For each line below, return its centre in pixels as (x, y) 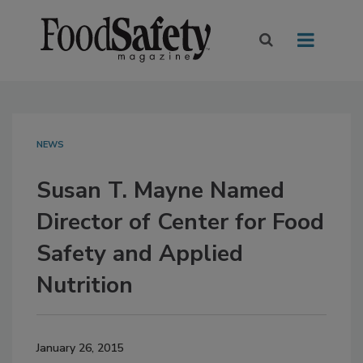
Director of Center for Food (180, 222)
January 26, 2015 (80, 348)
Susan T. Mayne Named (160, 191)
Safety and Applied (140, 254)
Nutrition (85, 286)
